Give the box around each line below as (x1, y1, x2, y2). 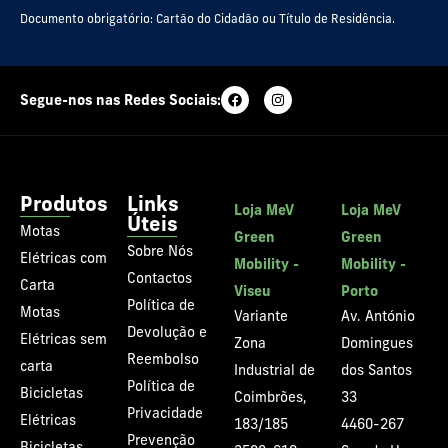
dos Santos (341, 363, 412, 379)
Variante (234, 309, 288, 325)
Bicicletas (20, 386, 83, 402)
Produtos (20, 195, 108, 216)
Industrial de (234, 363, 315, 379)
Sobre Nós (127, 244, 193, 260)
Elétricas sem (20, 332, 107, 348)
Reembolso (127, 352, 199, 368)
